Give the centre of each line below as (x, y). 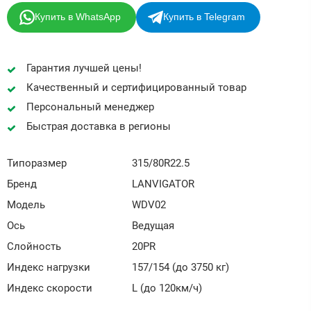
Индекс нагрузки (49, 267)
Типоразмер (37, 163)
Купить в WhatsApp (77, 17)
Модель (26, 204)
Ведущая (153, 225)
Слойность (34, 246)
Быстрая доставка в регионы (98, 126)
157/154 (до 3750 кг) (180, 267)
